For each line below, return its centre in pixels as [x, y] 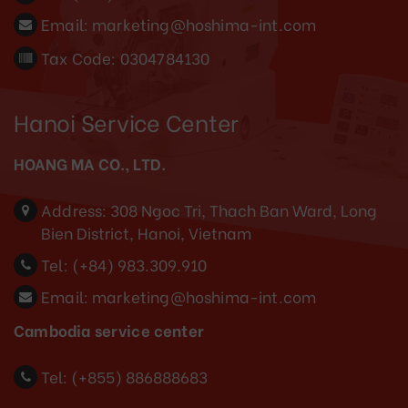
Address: [74, 209]
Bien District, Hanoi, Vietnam [146, 232]
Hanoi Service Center [126, 121]
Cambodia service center [109, 330]
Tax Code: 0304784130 [126, 57]
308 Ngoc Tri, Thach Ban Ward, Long [244, 209]
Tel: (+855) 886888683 [124, 376]
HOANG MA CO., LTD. [90, 163]
